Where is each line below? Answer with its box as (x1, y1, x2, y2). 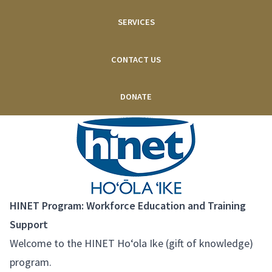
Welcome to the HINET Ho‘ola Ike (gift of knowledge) (10, 236, 253, 250)
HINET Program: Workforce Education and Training (10, 198, 246, 212)
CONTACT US (111, 53, 161, 65)
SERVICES (117, 16, 155, 27)
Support (10, 217, 48, 231)
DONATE (120, 91, 152, 103)
